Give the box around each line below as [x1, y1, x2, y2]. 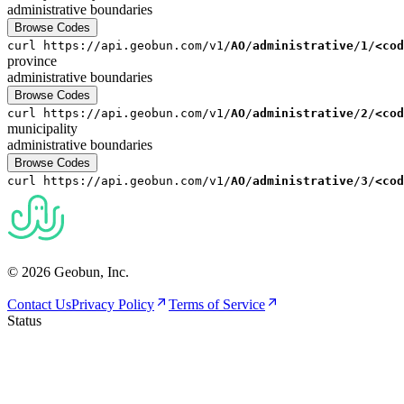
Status [7, 312, 41, 328]
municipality [7, 120, 78, 136]
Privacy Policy [71, 296, 154, 312]
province [7, 52, 57, 69]
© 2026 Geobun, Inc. [7, 263, 129, 280]
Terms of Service [169, 296, 265, 312]
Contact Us [7, 296, 71, 312]
